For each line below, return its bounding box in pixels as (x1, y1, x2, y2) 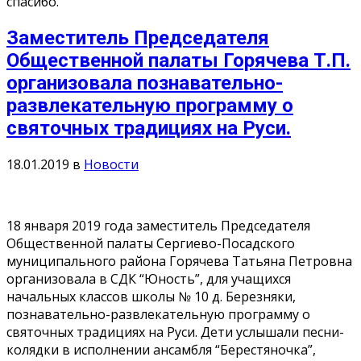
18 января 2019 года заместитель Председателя (6, 216, 310, 234)
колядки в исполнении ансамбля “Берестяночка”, (6, 340, 316, 359)
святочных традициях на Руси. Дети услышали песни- (6, 322, 344, 341)
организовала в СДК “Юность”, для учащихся (6, 269, 291, 288)
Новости (84, 155, 139, 173)
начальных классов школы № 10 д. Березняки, (6, 287, 296, 305)
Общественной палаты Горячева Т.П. (6, 48, 351, 72)
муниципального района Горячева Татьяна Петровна (6, 251, 352, 270)
